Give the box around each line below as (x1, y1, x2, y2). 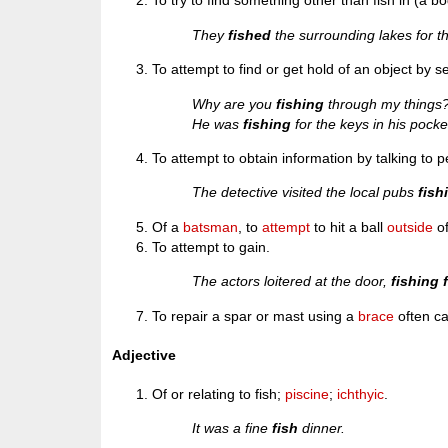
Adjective (112, 346, 177, 363)
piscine (285, 385, 330, 402)
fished (228, 26, 272, 43)
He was (192, 115, 244, 132)
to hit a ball (310, 218, 388, 235)
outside (387, 218, 434, 235)
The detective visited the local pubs (192, 184, 419, 201)
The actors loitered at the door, (192, 273, 392, 290)
